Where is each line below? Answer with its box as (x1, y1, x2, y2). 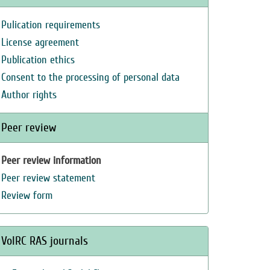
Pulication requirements (1, 19, 100, 31)
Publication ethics (1, 54, 75, 66)
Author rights (1, 89, 57, 101)
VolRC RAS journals (1, 234, 88, 248)
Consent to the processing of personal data (1, 71, 180, 84)
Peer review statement (1, 172, 95, 184)
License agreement (1, 36, 79, 49)
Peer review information (1, 154, 101, 167)
